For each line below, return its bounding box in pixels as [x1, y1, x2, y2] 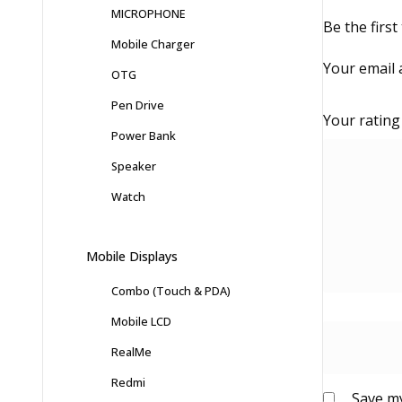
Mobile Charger [111, 36, 195, 53]
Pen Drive [111, 97, 164, 114]
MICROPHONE [111, 5, 186, 22]
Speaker [111, 158, 156, 175]
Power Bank [111, 127, 176, 144]
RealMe [111, 344, 152, 361]
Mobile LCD [111, 313, 171, 330]
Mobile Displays [86, 248, 178, 266]
